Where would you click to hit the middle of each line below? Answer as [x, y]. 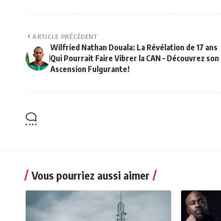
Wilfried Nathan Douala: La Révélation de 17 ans [134, 48]
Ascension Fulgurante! [90, 69]
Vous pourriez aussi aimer [91, 175]
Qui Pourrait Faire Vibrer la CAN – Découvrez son [135, 58]
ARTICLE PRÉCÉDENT [65, 37]
